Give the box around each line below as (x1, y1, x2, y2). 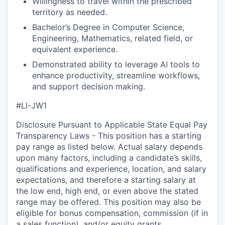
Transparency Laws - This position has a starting (16, 131, 201, 141)
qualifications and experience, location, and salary (16, 164, 206, 174)
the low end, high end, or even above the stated (16, 186, 198, 196)
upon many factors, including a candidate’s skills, (16, 153, 202, 163)
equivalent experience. (32, 44, 118, 54)
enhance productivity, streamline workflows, (32, 70, 200, 80)
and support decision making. (32, 81, 145, 91)
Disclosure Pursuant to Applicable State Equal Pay (16, 120, 207, 130)
